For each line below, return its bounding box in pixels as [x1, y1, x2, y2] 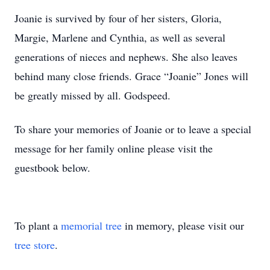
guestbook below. [14, 160, 94, 175]
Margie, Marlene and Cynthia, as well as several [14, 30, 225, 45]
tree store [14, 237, 55, 252]
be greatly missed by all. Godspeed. [14, 88, 171, 102]
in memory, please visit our [122, 218, 244, 233]
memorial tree [61, 218, 122, 233]
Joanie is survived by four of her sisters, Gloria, [14, 11, 222, 25]
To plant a [14, 218, 61, 233]
